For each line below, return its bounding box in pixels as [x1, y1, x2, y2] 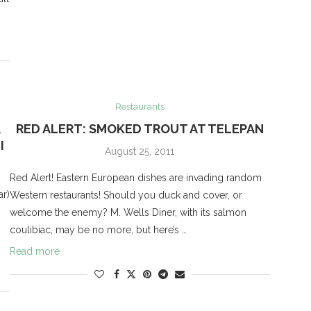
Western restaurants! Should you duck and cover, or [9, 190, 242, 201]
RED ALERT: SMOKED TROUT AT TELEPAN [15, 121, 264, 137]
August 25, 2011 [105, 146, 175, 158]
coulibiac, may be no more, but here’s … [9, 224, 187, 236]
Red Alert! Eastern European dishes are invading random [9, 172, 262, 184]
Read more [9, 246, 60, 258]
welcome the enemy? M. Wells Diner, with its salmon [9, 207, 246, 219]
